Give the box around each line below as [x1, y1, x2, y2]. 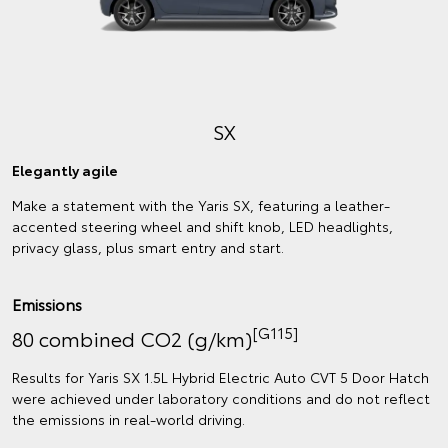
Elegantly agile [12, 159, 118, 180]
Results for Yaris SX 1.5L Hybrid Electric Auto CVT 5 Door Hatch [12, 366, 429, 387]
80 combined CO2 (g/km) [12, 323, 252, 352]
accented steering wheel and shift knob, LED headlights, [12, 215, 393, 236]
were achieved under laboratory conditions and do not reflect [12, 387, 430, 408]
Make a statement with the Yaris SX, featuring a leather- [12, 194, 390, 215]
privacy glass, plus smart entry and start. [12, 236, 284, 257]
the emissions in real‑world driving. [12, 408, 245, 429]
